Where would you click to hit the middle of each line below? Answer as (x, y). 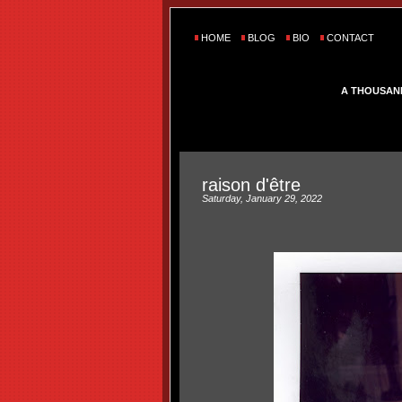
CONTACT (350, 38)
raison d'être (251, 185)
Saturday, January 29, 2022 (262, 198)
